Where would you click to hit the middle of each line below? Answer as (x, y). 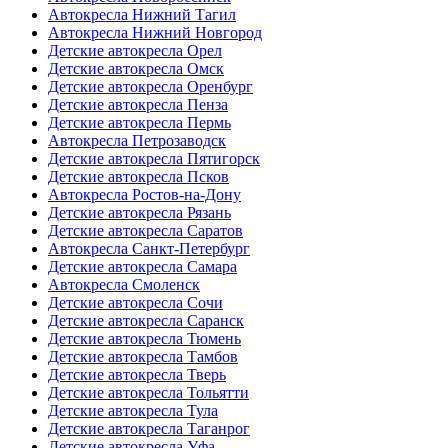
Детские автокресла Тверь (137, 374)
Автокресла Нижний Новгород (155, 32)
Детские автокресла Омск (136, 68)
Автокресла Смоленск (124, 284)
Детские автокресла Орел (135, 50)
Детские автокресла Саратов (145, 230)
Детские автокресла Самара (142, 266)
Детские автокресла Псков (138, 176)
